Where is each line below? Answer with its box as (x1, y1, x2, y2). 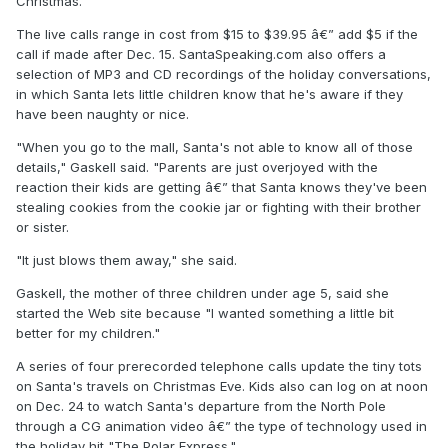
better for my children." (16, 325, 160, 342)
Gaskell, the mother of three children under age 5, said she (16, 285, 389, 302)
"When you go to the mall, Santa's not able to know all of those (16, 139, 413, 156)
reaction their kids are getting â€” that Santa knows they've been (16, 179, 427, 196)
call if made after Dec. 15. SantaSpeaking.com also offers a (16, 46, 386, 63)
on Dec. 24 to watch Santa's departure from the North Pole (16, 398, 386, 415)
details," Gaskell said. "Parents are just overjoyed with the (16, 159, 378, 176)
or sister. (16, 219, 69, 236)
